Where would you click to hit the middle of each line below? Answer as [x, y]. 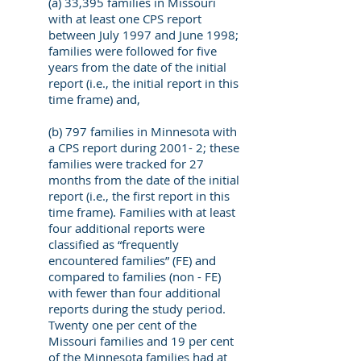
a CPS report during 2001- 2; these [144, 147]
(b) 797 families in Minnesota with [143, 131]
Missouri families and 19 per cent [141, 341]
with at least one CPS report [125, 19]
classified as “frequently [114, 244]
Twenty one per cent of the [122, 325]
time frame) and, [94, 99]
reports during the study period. [137, 309]
